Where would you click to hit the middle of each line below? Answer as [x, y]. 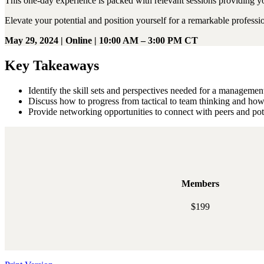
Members [200, 183]
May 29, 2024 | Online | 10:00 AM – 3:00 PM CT [101, 40]
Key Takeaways [52, 65]
